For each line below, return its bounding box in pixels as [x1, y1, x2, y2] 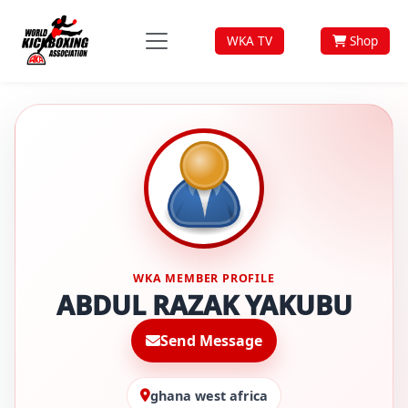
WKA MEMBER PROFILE [133, 270, 275, 286]
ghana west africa [150, 386, 268, 404]
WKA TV [226, 32, 272, 49]
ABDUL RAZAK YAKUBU [56, 287, 352, 323]
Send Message [160, 331, 262, 352]
